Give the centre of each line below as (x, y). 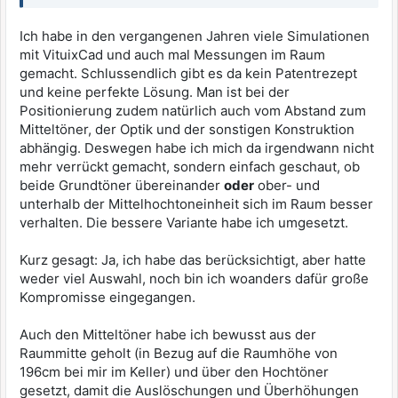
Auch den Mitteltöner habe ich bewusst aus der (168, 334)
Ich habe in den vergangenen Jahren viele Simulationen (195, 36)
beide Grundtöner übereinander (122, 185)
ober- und (287, 185)
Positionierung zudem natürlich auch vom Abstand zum (193, 111)
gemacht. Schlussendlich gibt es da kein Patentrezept (188, 73)
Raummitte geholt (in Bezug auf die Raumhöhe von (179, 353)
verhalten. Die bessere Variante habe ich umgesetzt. (184, 223)
